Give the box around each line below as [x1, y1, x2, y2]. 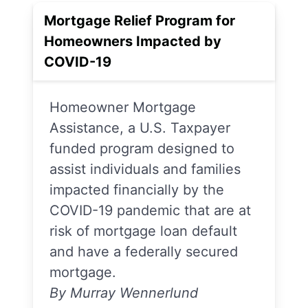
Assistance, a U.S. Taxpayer [49, 120, 230, 136]
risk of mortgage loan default [49, 223, 237, 239]
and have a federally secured [49, 243, 238, 260]
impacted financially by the [49, 181, 224, 198]
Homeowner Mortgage [49, 99, 196, 115]
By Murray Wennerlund [49, 285, 198, 301]
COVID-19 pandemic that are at [49, 202, 251, 219]
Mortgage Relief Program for [44, 12, 235, 29]
